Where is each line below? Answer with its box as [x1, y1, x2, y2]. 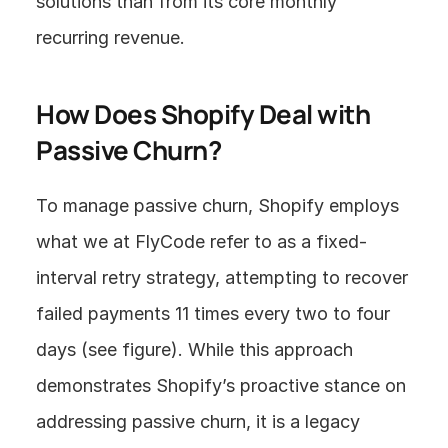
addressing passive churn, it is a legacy [36, 411, 360, 432]
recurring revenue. [36, 27, 185, 48]
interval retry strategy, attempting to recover [36, 267, 408, 288]
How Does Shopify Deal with [36, 96, 370, 132]
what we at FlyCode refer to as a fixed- [36, 231, 367, 252]
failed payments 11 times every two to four [36, 303, 390, 324]
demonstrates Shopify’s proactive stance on [36, 375, 406, 396]
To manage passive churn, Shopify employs [36, 195, 399, 216]
